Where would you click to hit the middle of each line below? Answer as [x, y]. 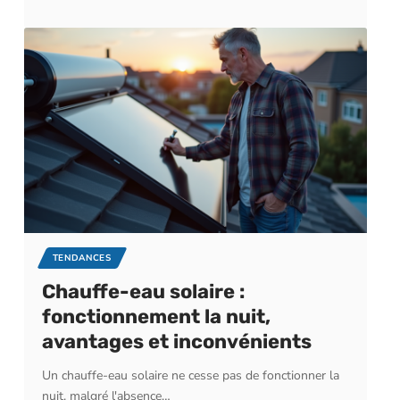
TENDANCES [82, 258]
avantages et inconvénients [176, 342]
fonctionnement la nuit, [156, 317]
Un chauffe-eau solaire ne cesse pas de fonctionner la [190, 376]
